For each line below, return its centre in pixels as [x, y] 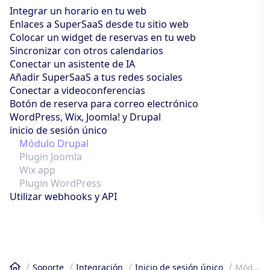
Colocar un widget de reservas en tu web [103, 37]
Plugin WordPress [60, 183]
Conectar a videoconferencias [77, 90]
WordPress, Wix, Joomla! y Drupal [85, 117]
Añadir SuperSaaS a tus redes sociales [96, 77]
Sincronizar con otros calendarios [86, 50]
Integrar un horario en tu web [78, 11]
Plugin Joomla [51, 156]
